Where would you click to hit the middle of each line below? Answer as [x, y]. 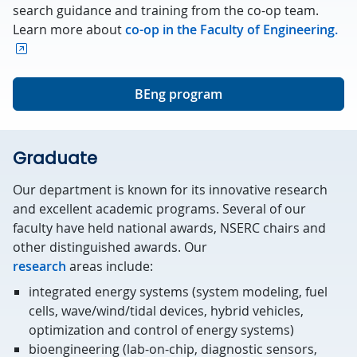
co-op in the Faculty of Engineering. [231, 29]
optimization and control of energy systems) [161, 330]
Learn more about [69, 29]
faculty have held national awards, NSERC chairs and [169, 228]
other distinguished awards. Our [110, 247]
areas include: [110, 266]
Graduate [55, 158]
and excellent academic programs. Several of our [159, 209]
